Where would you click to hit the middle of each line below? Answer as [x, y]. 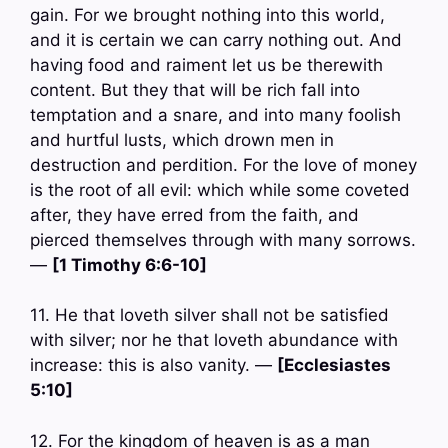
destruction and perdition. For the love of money [223, 164]
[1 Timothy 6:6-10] [129, 264]
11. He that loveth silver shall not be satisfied [209, 315]
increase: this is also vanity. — [153, 365]
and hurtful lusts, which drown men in [182, 139]
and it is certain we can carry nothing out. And [216, 39]
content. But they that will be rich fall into [195, 89]
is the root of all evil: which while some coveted [220, 189]
